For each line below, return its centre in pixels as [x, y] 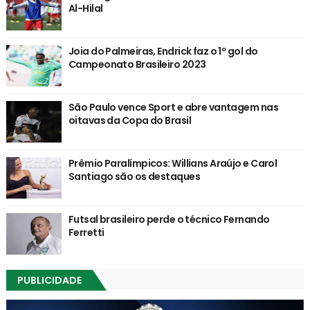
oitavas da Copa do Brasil [129, 121]
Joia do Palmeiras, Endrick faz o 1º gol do [163, 52]
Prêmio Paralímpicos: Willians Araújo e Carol [173, 164]
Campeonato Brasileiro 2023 [137, 65]
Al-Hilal [85, 9]
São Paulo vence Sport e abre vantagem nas [173, 108]
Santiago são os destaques [134, 177]
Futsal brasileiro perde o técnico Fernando [169, 220]
